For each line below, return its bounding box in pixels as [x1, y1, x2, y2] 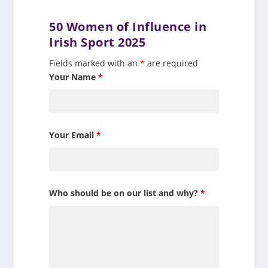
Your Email [49, 129, 97, 141]
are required [145, 57, 199, 69]
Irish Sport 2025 [49, 34, 146, 51]
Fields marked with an [49, 57, 141, 69]
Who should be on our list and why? [49, 187, 201, 199]
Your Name [49, 71, 99, 83]
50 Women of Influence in [49, 19, 207, 35]
